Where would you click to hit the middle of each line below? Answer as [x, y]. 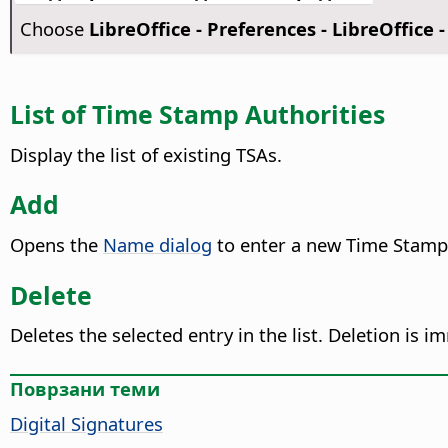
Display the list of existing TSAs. [146, 154]
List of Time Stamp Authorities [197, 113]
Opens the [56, 244]
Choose [54, 29]
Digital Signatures [86, 423]
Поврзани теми [85, 388]
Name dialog [157, 244]
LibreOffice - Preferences [202, 29]
